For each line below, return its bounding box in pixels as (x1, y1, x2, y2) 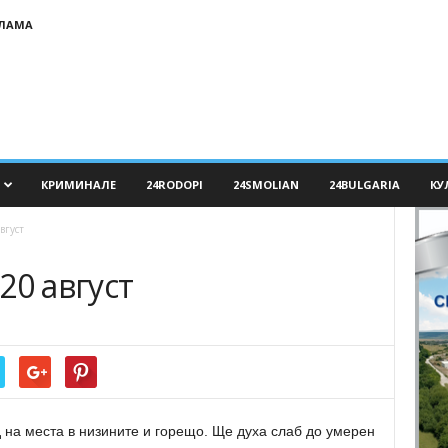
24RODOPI (145, 177, 203, 192)
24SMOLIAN (232, 177, 299, 192)
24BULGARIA (328, 177, 400, 192)
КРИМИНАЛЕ (40, 177, 116, 192)
